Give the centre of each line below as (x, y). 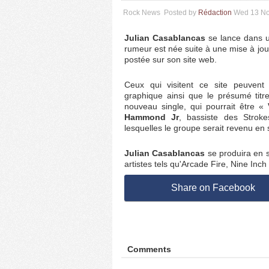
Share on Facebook (213, 188)
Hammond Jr (152, 117)
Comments (149, 249)
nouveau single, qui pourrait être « (196, 106)
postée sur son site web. (171, 59)
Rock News (142, 13)
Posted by (181, 13)
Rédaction (215, 13)
